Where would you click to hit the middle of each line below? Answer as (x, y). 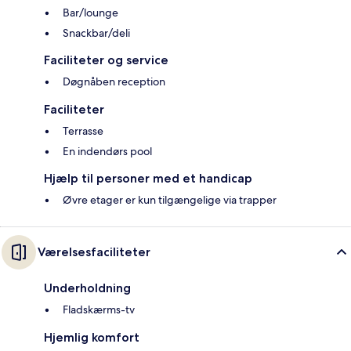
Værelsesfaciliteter (94, 252)
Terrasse (83, 131)
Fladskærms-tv (99, 310)
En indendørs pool (107, 152)
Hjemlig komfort (92, 338)
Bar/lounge (90, 13)
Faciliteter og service (106, 60)
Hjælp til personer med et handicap (148, 179)
